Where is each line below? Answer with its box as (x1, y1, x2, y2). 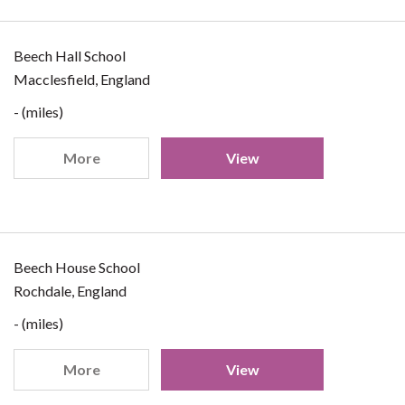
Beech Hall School (14, 47, 126, 64)
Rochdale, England (14, 282, 127, 299)
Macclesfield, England (14, 71, 150, 88)
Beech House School (14, 259, 140, 276)
